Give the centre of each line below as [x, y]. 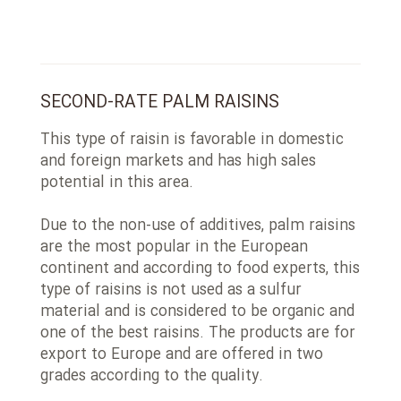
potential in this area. [117, 183]
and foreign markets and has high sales [178, 162]
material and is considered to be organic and [197, 312]
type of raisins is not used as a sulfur [171, 290]
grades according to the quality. [152, 376]
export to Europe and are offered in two [182, 355]
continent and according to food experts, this [200, 269]
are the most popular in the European [174, 247]
